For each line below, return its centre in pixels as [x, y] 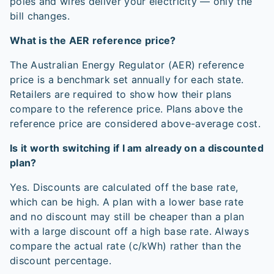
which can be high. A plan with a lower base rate [127, 202]
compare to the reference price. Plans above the [127, 109]
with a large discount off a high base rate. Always [129, 231]
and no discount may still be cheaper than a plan [127, 217]
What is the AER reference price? [93, 40]
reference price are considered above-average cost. [135, 124]
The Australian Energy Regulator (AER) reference [127, 65]
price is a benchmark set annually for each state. [127, 80]
